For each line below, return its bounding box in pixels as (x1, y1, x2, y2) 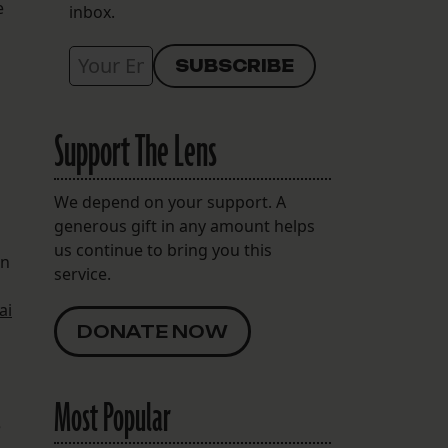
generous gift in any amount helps (53, 215, 315, 238)
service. (53, 263, 111, 286)
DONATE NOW (76, 321, 228, 343)
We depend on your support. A (53, 191, 286, 214)
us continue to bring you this (53, 239, 272, 262)
